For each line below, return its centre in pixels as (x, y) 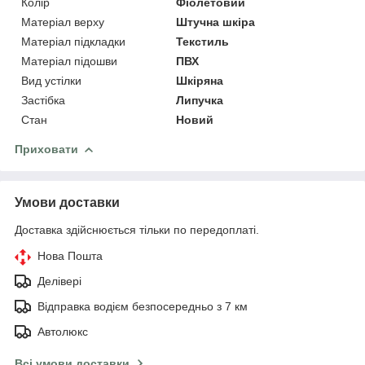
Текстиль (203, 41)
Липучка (200, 100)
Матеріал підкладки (73, 41)
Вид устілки (51, 80)
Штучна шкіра (216, 22)
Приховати (46, 149)
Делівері (59, 281)
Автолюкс (63, 331)
